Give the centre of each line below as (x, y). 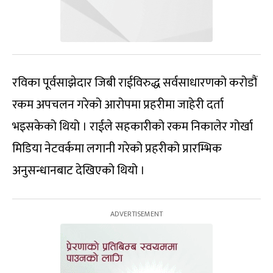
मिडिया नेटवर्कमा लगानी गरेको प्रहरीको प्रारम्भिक (117, 149)
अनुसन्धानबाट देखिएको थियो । (79, 171)
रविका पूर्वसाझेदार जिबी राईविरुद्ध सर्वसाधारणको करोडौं (135, 83)
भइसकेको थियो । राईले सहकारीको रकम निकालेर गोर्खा (133, 127)
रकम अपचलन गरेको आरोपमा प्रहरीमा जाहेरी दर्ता (118, 105)
